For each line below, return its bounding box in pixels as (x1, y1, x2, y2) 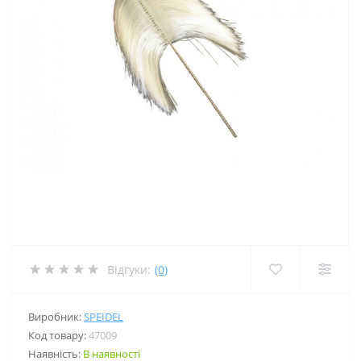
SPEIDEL (84, 309, 123, 324)
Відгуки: (107, 261, 151, 277)
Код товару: (28, 328, 89, 342)
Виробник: (28, 309, 84, 324)
